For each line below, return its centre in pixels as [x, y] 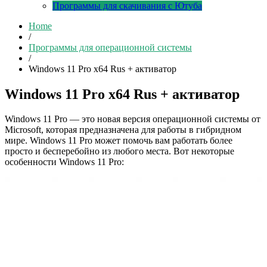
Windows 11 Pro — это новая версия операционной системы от [133, 119]
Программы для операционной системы [110, 47]
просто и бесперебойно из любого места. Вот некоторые [119, 151]
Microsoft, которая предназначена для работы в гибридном [123, 130]
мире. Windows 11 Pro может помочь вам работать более [119, 141]
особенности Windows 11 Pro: [64, 162]
